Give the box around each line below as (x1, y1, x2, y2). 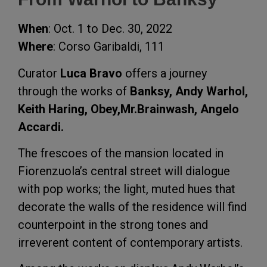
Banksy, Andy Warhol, (130, 83, 248, 98)
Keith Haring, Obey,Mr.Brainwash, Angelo (18, 101, 239, 116)
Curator (18, 66, 60, 80)
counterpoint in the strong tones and (18, 218, 208, 232)
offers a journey (122, 66, 207, 80)
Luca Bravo (60, 66, 122, 80)
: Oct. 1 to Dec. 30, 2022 (48, 21, 172, 36)
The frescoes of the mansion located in (18, 146, 223, 161)
